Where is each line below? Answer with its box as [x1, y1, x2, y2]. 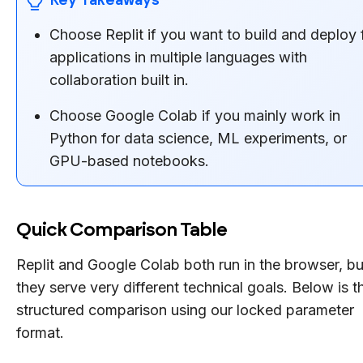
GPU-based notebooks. [49, 152, 209, 169]
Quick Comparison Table [16, 217, 227, 241]
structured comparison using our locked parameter [16, 301, 354, 318]
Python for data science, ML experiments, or [49, 129, 347, 147]
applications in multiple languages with [49, 48, 307, 66]
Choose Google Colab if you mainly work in [49, 106, 340, 124]
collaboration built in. [49, 70, 189, 88]
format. [16, 323, 64, 341]
